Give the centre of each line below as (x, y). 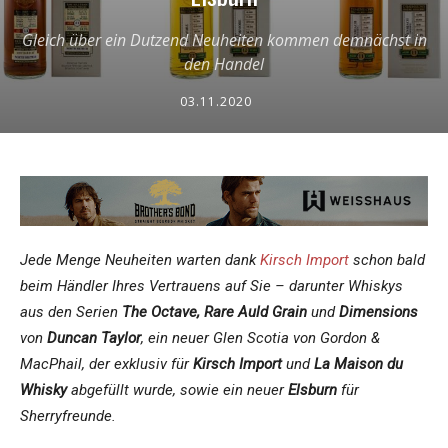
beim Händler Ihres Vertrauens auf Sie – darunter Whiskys (211, 286)
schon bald (387, 260)
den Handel (224, 64)
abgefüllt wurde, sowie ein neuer (177, 390)
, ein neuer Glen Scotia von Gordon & (260, 338)
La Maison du (356, 364)
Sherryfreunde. (68, 416)
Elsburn (312, 390)
